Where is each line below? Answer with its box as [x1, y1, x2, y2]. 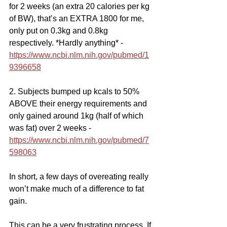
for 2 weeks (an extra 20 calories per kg [9, 2, 152, 11]
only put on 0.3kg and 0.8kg [9, 26, 110, 35]
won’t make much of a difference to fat [9, 184, 146, 194]
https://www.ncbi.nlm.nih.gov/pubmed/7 [9, 136, 149, 145]
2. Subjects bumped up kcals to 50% [9, 87, 141, 96]
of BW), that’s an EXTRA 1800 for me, [9, 14, 146, 23]
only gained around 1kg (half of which [9, 111, 145, 121]
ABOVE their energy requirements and [9, 99, 149, 108]
